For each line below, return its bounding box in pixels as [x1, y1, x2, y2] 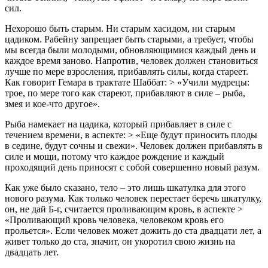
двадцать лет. [5, 247, 59, 258]
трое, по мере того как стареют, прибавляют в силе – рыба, [5, 88, 245, 99]
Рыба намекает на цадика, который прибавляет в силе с [5, 119, 232, 130]
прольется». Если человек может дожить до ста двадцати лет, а [5, 226, 261, 236]
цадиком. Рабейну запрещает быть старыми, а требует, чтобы [5, 34, 254, 45]
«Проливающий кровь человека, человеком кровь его [5, 215, 224, 226]
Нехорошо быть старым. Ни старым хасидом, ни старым [5, 23, 235, 34]
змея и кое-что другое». [5, 99, 100, 109]
